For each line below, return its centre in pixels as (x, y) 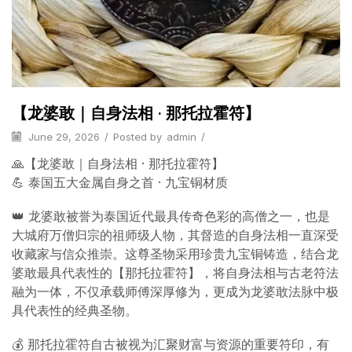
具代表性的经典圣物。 (75, 311)
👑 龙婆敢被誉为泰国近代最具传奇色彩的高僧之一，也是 (171, 216)
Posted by (137, 136)
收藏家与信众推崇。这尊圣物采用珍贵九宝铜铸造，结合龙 (175, 254)
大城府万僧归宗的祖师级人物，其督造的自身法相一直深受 (175, 235)
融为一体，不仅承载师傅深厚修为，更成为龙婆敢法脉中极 (175, 292)
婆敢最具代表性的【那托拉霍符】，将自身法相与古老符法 (175, 273)
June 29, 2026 (62, 136)
